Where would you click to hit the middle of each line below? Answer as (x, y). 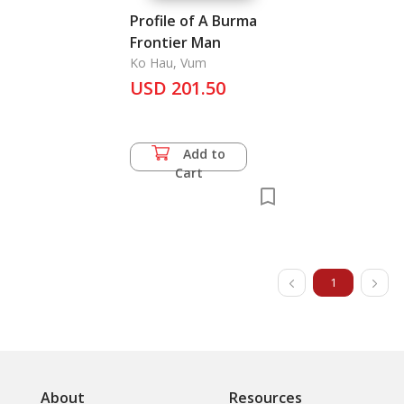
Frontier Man (175, 42)
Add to (204, 154)
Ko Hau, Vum (168, 63)
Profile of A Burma (193, 21)
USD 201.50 (178, 88)
